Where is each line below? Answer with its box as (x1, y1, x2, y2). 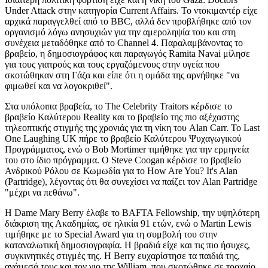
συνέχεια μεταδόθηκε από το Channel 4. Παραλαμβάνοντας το (5, 38, 243, 48)
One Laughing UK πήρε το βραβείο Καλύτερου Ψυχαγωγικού (5, 133, 242, 144)
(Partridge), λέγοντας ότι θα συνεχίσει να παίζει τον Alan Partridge (5, 176, 257, 187)
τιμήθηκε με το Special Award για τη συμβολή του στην (5, 229, 217, 239)
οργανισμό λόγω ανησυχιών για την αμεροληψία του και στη (5, 27, 236, 37)
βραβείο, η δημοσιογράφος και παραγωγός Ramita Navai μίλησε (5, 48, 250, 59)
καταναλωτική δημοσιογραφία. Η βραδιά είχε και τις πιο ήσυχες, (5, 240, 250, 250)
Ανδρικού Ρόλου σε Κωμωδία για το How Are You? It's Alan (5, 166, 237, 176)
